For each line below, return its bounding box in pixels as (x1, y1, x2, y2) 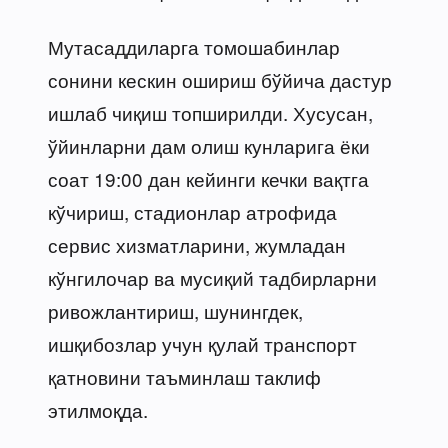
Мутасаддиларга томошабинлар (48, 32, 340, 60)
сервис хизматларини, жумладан (48, 230, 346, 258)
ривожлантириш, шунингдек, (48, 296, 303, 324)
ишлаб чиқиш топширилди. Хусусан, (48, 98, 373, 126)
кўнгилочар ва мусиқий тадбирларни (48, 263, 377, 291)
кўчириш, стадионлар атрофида (48, 197, 337, 225)
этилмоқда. (48, 395, 148, 423)
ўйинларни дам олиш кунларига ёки (48, 131, 370, 159)
